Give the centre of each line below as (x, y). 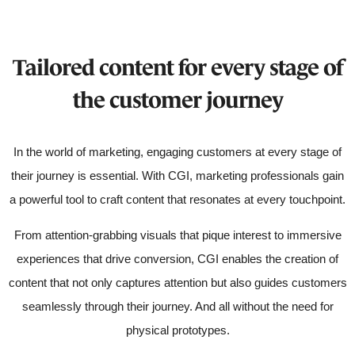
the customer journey (177, 100)
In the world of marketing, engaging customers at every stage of (177, 152)
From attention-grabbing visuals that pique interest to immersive (177, 235)
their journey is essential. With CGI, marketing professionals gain (177, 176)
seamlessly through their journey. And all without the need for (177, 307)
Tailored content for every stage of (177, 68)
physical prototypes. (177, 330)
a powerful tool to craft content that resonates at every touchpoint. (177, 200)
